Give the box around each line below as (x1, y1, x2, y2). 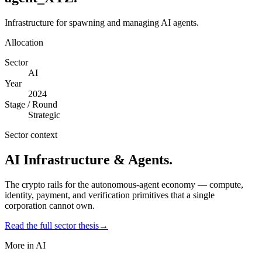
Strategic (28, 109, 60, 120)
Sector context (5, 129, 57, 140)
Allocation (5, 37, 43, 47)
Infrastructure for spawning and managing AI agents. (5, 17, 199, 27)
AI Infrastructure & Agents (5, 151, 169, 167)
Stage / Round (5, 99, 57, 109)
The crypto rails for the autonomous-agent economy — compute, (5, 179, 243, 189)
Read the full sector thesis (5, 220, 99, 230)
